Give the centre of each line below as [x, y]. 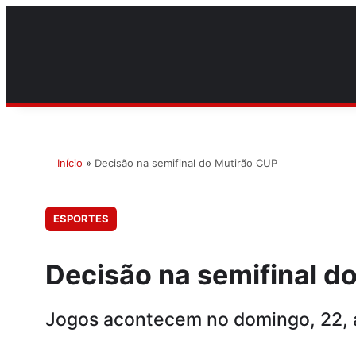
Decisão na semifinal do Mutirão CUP [186, 163]
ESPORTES [81, 219]
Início [70, 163]
